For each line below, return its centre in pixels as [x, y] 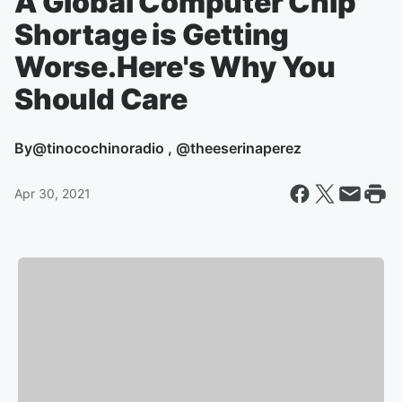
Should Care [101, 99]
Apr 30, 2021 [52, 193]
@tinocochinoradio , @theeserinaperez [167, 148]
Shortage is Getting [152, 35]
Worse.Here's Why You [175, 67]
